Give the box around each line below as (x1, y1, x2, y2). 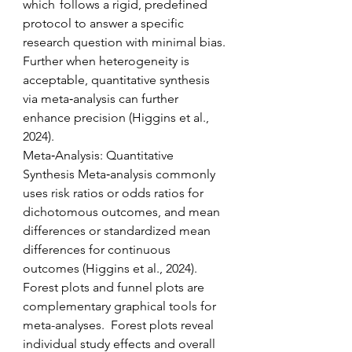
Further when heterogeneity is (23, 53, 192, 68)
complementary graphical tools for (23, 299, 219, 313)
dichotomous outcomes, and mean (23, 204, 223, 219)
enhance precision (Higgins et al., (23, 110, 212, 125)
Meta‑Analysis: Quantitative (23, 148, 177, 163)
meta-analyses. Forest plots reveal (23, 317, 217, 332)
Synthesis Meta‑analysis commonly (23, 167, 218, 181)
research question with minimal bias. (23, 35, 229, 49)
